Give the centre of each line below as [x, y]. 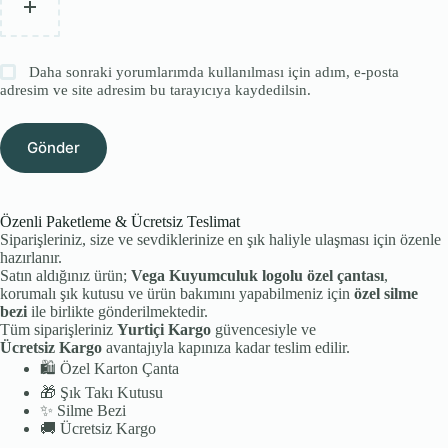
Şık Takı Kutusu [109, 392]
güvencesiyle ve [263, 329]
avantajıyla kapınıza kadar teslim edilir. [226, 347]
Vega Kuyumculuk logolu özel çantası [257, 275]
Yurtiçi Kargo [164, 329]
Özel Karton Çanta [117, 368]
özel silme [386, 293]
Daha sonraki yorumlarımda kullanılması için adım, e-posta [214, 71]
